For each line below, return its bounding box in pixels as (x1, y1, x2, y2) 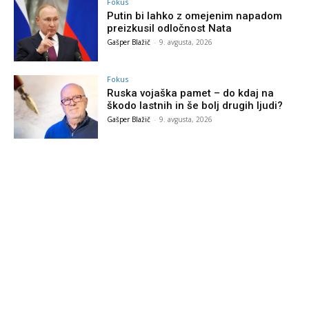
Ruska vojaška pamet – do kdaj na (107, 86, 275, 99)
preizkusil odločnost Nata (107, 22, 232, 35)
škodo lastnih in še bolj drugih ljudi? (107, 99, 283, 112)
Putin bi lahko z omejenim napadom (107, 10, 283, 23)
